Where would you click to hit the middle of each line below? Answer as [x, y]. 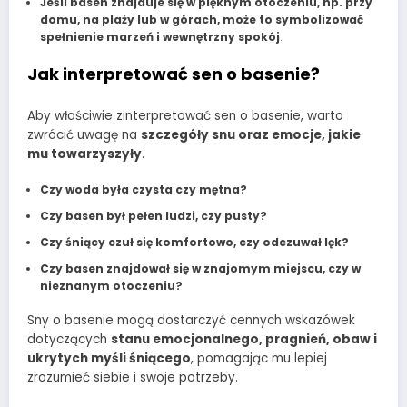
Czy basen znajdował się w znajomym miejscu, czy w [200, 269]
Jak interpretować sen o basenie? [174, 74]
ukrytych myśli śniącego [109, 359]
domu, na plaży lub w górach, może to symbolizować [201, 19]
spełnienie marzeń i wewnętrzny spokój [159, 36]
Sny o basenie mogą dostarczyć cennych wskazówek [191, 321]
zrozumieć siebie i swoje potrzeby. [133, 378]
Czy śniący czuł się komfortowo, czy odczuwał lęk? [194, 243]
